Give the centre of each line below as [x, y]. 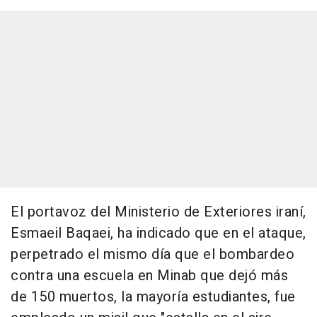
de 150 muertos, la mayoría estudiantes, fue [153, 297]
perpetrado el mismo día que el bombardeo [152, 255]
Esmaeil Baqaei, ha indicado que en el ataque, [158, 234]
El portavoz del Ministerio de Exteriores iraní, [158, 212]
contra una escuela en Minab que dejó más [149, 276]
